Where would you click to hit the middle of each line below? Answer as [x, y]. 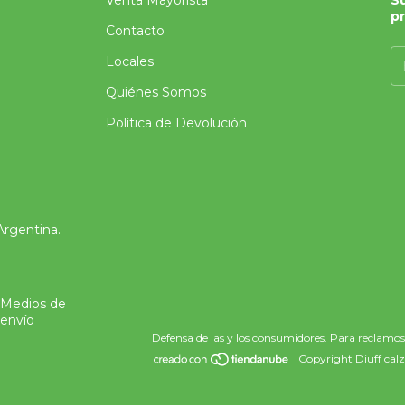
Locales [130, 61]
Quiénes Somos [156, 92]
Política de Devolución [177, 122]
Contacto [136, 30]
